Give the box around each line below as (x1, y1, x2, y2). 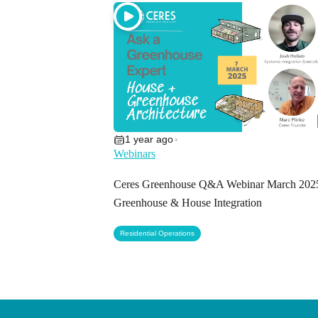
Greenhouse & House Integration (114, 197, 262, 209)
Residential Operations (120, 229, 194, 238)
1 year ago (125, 133, 173, 146)
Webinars (114, 148, 155, 160)
